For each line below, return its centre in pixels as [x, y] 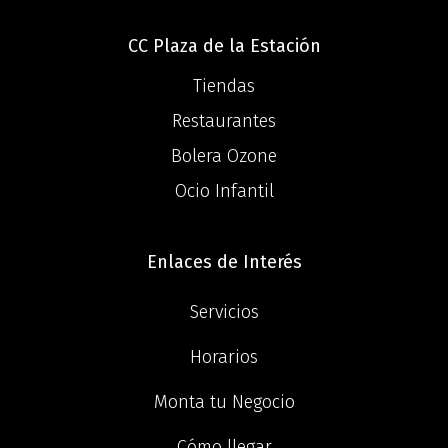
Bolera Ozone [224, 156]
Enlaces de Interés [224, 262]
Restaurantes [224, 121]
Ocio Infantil [224, 191]
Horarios [224, 357]
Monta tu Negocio [224, 402]
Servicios [224, 312]
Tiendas [224, 86]
